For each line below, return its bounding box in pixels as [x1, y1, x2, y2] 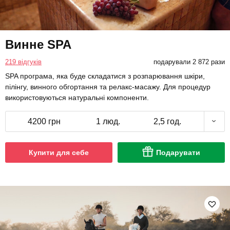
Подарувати [156, 148, 200, 157]
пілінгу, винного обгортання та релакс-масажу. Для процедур [5, 82, 210, 91]
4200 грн [28, 117, 61, 126]
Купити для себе [29, 148, 89, 157]
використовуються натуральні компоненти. [5, 93, 149, 102]
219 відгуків [5, 57, 42, 66]
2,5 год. [153, 117, 181, 126]
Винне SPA [5, 37, 71, 51]
